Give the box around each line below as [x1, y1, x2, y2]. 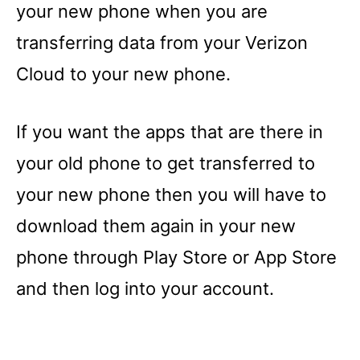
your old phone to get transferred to [16, 153, 315, 174]
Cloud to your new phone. [16, 63, 231, 84]
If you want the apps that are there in [16, 121, 323, 142]
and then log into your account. [16, 278, 274, 299]
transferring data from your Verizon [16, 32, 308, 53]
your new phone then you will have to [16, 184, 326, 205]
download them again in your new [16, 215, 296, 236]
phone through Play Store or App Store [16, 247, 337, 268]
